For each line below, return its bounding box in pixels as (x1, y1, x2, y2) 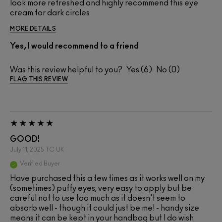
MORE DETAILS (10, 26, 56, 32)
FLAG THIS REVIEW (10, 76, 68, 83)
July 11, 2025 (10, 147, 44, 153)
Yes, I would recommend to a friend (10, 42, 139, 51)
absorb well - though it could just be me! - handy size (10, 204, 199, 213)
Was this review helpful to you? (10, 66, 122, 74)
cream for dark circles (10, 9, 90, 17)
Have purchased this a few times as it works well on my (10, 174, 205, 183)
